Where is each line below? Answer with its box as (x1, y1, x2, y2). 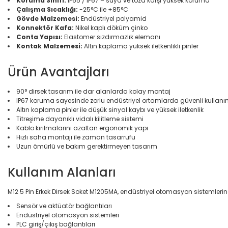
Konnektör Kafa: (16, 23, 74, 32)
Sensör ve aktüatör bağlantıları (16, 202, 112, 210)
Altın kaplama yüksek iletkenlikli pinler (82, 42, 198, 50)
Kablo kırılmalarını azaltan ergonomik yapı (16, 124, 148, 132)
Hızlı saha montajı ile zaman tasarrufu (16, 133, 135, 141)
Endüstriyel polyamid (79, 14, 147, 23)
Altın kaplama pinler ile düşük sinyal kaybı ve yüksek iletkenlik (16, 105, 204, 114)
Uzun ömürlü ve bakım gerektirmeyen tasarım (16, 142, 157, 151)
